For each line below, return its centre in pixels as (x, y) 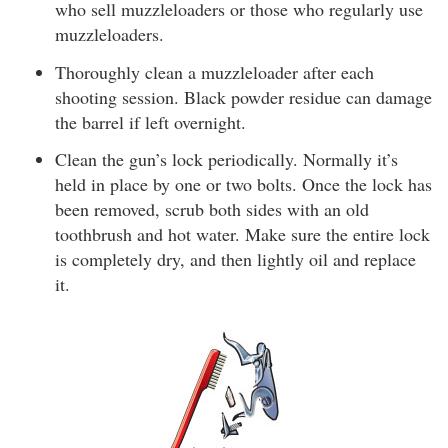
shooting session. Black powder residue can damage (243, 96)
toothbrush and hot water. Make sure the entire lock (242, 234)
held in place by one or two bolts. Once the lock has (243, 184)
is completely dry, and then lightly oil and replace (235, 259)
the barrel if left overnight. (150, 121)
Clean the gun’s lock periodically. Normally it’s (226, 159)
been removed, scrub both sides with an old (212, 209)
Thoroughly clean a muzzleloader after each (214, 71)
